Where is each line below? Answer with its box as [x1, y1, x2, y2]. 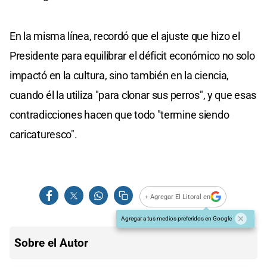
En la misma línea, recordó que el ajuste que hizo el [10, 30, 240, 43]
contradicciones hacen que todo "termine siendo [10, 108, 229, 122]
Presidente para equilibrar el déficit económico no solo [10, 49, 255, 63]
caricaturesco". [10, 128, 77, 141]
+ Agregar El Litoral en [145, 193, 211, 201]
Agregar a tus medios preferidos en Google [121, 215, 232, 222]
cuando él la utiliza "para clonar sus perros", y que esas [10, 89, 256, 102]
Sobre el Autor [14, 236, 88, 250]
